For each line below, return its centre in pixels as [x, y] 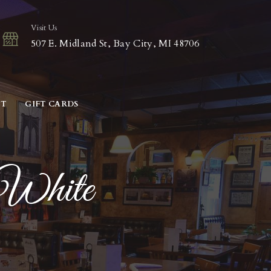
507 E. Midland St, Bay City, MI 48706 [115, 44]
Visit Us [44, 28]
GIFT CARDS [52, 104]
